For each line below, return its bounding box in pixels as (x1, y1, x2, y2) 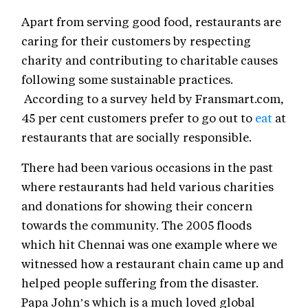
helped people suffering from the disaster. (21, 275, 258, 291)
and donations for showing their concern (21, 198, 252, 214)
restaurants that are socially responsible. (21, 129, 252, 145)
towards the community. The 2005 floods (21, 217, 252, 233)
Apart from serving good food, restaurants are (21, 14, 281, 30)
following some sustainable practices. (21, 71, 233, 87)
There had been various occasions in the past (21, 159, 273, 175)
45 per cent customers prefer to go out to (21, 110, 255, 126)
